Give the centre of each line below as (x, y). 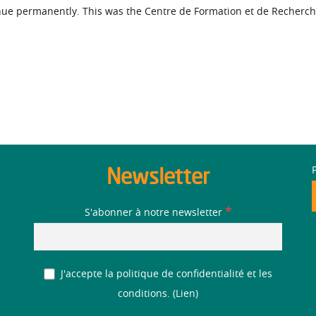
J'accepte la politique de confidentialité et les (165, 274)
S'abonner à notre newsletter (155, 213)
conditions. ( (147, 294)
